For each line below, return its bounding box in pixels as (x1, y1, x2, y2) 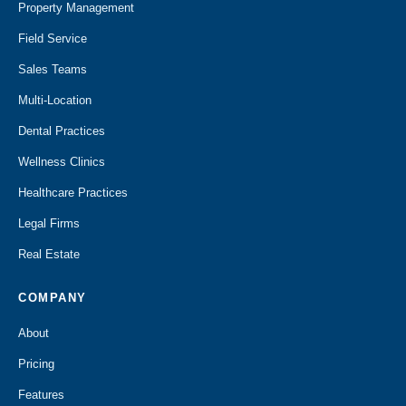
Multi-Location (18, 93, 92, 107)
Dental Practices (18, 124, 105, 138)
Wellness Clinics (18, 155, 105, 169)
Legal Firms (18, 217, 80, 230)
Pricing (18, 357, 54, 371)
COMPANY (18, 291, 87, 304)
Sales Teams (18, 63, 87, 76)
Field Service (18, 32, 87, 45)
